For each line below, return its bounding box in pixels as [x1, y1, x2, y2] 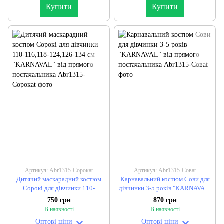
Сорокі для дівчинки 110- [23, 184, 95, 192]
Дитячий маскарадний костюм [16, 175, 101, 183]
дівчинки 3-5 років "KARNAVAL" [118, 184, 211, 192]
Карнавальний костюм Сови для [120, 175, 210, 183]
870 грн [153, 196, 177, 204]
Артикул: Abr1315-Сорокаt [25, 166, 93, 174]
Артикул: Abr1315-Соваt [134, 166, 196, 174]
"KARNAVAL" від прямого [22, 202, 96, 210]
